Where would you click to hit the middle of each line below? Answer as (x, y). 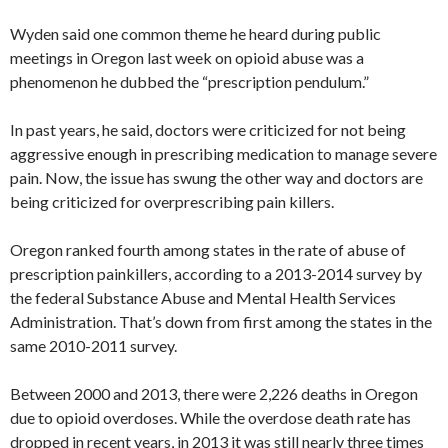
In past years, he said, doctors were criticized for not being (208, 129)
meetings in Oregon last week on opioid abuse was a (187, 57)
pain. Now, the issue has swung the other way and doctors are (216, 177)
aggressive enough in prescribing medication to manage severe (223, 153)
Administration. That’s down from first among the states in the (221, 321)
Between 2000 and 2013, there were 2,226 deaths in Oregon (214, 393)
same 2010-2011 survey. (93, 345)
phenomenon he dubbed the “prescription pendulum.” (189, 81)
